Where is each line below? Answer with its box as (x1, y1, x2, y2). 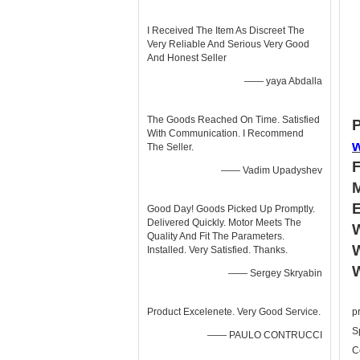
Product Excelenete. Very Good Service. (147, 306, 321, 317)
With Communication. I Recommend (147, 128, 304, 139)
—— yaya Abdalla (244, 76, 322, 87)
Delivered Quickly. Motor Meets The (147, 217, 301, 228)
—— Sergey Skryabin (228, 268, 322, 279)
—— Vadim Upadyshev (221, 165, 322, 176)
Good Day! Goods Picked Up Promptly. (147, 203, 315, 215)
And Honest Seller (147, 52, 227, 63)
